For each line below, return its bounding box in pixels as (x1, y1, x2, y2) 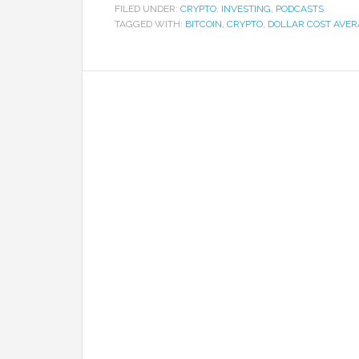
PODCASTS (276, 3, 324, 14)
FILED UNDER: (115, 3, 180, 14)
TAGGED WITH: (115, 18, 185, 30)
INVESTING (221, 3, 271, 14)
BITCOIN (185, 18, 222, 30)
